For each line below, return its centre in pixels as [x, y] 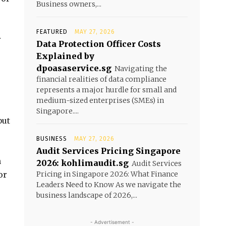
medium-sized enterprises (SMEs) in [100, 100]
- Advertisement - [112, 222]
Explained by [65, 56]
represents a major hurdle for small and [106, 90]
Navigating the [141, 69]
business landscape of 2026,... [87, 195]
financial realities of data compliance [101, 79]
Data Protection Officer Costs [99, 44]
